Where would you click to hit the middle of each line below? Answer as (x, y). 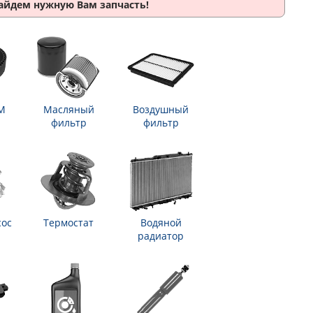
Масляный (68, 109)
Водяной (161, 223)
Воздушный (161, 109)
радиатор (161, 236)
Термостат (68, 223)
